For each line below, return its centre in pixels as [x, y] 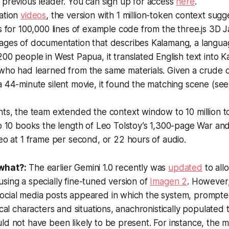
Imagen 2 [169, 181]
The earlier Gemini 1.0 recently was [97, 167]
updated [185, 167]
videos [33, 15]
